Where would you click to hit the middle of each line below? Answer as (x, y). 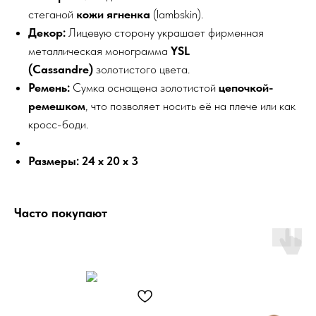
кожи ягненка (113, 14)
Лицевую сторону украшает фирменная (165, 32)
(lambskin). (177, 14)
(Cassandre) (61, 69)
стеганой (52, 14)
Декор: (47, 32)
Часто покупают (61, 212)
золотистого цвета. (141, 69)
